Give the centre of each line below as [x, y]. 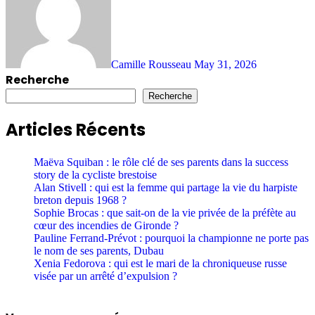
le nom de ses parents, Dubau [99, 250]
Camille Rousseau [153, 65]
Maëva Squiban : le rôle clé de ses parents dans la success [161, 162]
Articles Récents [76, 130]
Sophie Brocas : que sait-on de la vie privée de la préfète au [165, 212]
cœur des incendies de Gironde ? [106, 225]
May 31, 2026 [225, 65]
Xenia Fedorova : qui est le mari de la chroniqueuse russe [160, 263]
